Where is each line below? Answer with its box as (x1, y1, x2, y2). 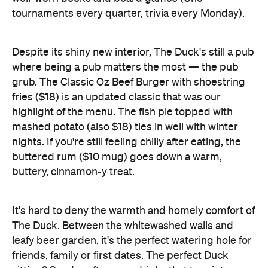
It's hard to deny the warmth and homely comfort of (12, 151, 255, 163)
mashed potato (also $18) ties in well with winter (12, 68, 238, 79)
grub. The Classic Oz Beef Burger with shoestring (12, 23, 245, 34)
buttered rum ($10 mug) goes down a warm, (12, 98, 222, 109)
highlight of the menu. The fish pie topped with (12, 53, 233, 64)
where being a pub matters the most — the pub (12, 8, 239, 19)
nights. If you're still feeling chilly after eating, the (12, 83, 241, 94)
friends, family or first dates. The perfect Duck (12, 196, 229, 208)
